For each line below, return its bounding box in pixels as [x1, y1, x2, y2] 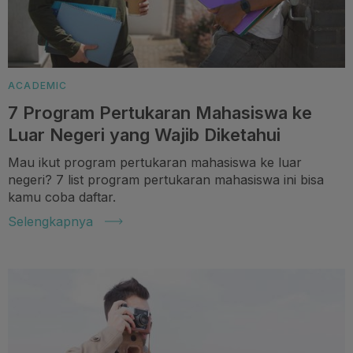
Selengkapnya [8, 213, 93, 229]
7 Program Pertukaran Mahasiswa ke [8, 102, 312, 123]
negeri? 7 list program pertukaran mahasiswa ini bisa [8, 171, 324, 188]
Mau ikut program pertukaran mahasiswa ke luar [8, 154, 302, 170]
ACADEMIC [8, 79, 68, 91]
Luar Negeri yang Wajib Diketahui [8, 124, 281, 145]
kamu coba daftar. [8, 188, 116, 205]
